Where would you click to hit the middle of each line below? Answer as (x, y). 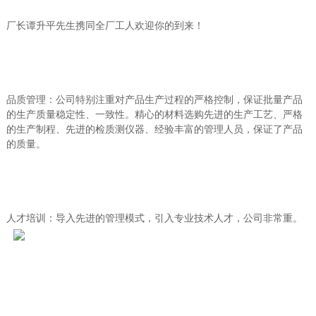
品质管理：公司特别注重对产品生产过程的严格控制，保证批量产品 (154, 99)
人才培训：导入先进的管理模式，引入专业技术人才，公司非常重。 (154, 218)
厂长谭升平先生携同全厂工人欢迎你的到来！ (105, 25)
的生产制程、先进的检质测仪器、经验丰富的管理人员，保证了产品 (154, 129)
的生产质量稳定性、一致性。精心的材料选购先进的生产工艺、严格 (154, 114)
